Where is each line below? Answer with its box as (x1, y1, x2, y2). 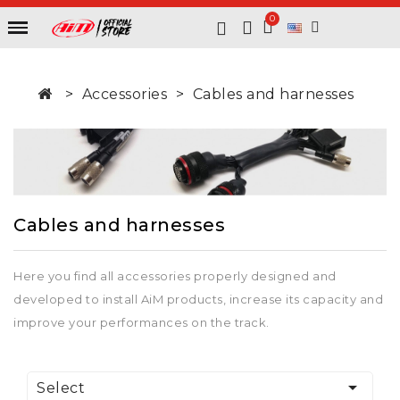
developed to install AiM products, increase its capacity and (13, 292, 383, 307)
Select (37, 379, 85, 397)
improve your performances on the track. (13, 315, 270, 330)
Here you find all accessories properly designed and (13, 269, 337, 284)
